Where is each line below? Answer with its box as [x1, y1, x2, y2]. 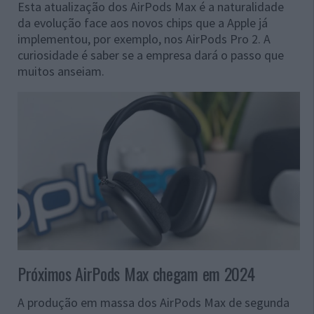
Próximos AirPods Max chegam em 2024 [18, 261, 255, 287]
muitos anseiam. [18, 63, 104, 79]
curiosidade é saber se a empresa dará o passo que [18, 47, 284, 63]
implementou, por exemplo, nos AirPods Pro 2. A [18, 31, 271, 47]
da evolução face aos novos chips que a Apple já [18, 15, 268, 31]
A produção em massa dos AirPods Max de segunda [18, 294, 289, 311]
